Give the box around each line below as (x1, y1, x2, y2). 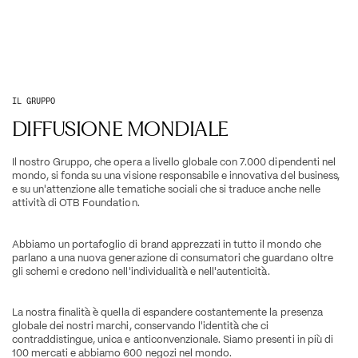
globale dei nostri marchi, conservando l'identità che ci (11, 319, 269, 333)
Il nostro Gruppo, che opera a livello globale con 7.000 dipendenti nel (11, 154, 336, 169)
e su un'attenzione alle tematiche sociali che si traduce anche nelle (11, 181, 320, 196)
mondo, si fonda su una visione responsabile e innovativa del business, (11, 168, 340, 182)
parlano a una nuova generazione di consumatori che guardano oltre (11, 250, 333, 265)
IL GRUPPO (11, 96, 55, 106)
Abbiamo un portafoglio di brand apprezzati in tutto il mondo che (11, 237, 321, 251)
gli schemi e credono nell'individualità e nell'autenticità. (11, 264, 270, 278)
